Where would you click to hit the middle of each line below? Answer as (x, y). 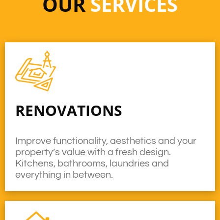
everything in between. (64, 175)
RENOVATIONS (69, 110)
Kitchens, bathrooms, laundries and (92, 164)
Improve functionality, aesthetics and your (106, 141)
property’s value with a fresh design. (93, 152)
